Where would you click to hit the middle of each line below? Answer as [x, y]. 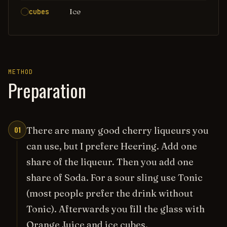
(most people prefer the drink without [110, 193]
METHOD [21, 72]
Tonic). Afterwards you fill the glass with [116, 209]
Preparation [47, 90]
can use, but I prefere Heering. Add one [112, 146]
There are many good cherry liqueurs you [118, 130]
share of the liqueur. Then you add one [110, 162]
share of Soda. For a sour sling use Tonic [115, 178]
